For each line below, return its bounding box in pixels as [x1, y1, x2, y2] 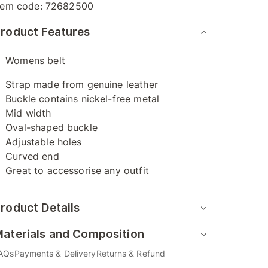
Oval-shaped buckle [5, 121, 98, 133]
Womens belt [5, 54, 65, 66]
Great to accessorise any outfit [5, 165, 149, 176]
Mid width [5, 107, 51, 119]
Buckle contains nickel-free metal [5, 93, 160, 105]
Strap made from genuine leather [5, 78, 158, 90]
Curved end [5, 150, 59, 162]
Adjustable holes [5, 136, 82, 148]
